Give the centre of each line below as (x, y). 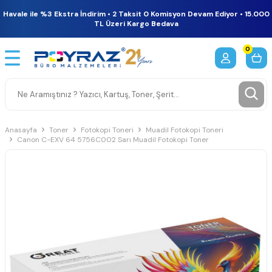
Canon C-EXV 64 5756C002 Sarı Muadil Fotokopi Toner (113, 139)
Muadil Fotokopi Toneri (185, 130)
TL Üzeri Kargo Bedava (136, 24)
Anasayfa (21, 130)
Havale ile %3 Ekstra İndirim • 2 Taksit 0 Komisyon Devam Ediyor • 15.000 (136, 14)
